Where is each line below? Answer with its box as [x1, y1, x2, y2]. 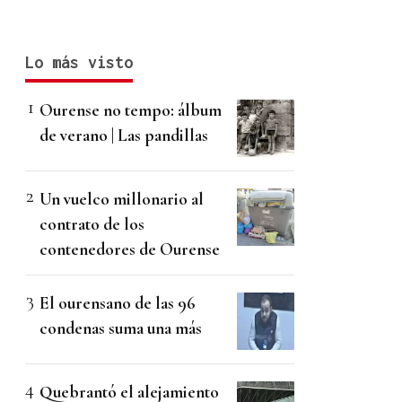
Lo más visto [25, 53, 133, 73]
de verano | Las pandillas [39, 125, 208, 146]
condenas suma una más [39, 318, 202, 339]
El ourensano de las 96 [39, 293, 196, 314]
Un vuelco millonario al [39, 188, 204, 210]
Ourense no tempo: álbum [39, 100, 222, 121]
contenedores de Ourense [39, 239, 220, 260]
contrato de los [39, 214, 144, 235]
